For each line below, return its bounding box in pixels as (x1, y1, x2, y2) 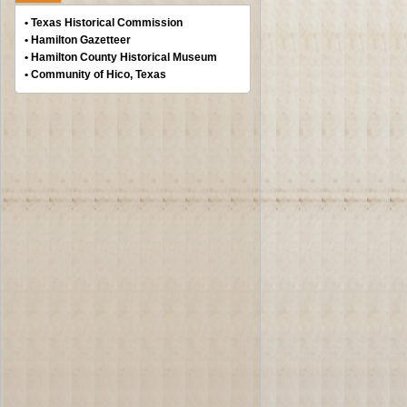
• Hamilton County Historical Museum (25, 51, 217, 64)
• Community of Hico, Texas (25, 68, 166, 81)
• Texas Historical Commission (25, 16, 183, 29)
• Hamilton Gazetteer (25, 34, 131, 46)
